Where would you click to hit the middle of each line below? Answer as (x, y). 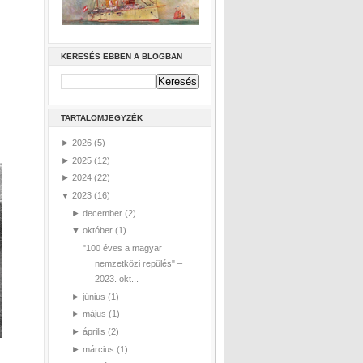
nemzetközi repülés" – (138, 264)
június (94, 296)
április (94, 332)
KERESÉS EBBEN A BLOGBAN (122, 56)
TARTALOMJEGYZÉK (102, 118)
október (97, 231)
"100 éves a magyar (122, 248)
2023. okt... (116, 279)
